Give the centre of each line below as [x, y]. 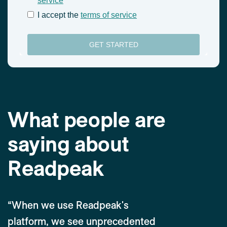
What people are [87, 120]
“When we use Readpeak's [68, 205]
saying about [68, 144]
